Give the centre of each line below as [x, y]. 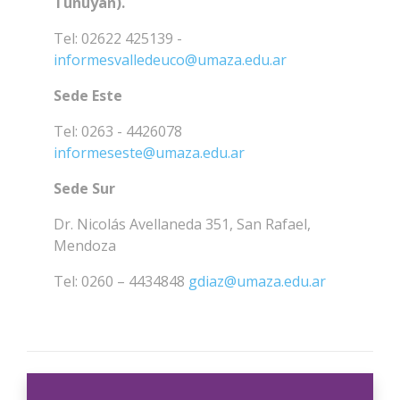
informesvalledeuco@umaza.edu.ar [170, 60]
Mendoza [85, 246]
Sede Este [88, 96]
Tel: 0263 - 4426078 [118, 131]
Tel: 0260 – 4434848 [121, 281]
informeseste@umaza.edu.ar [149, 153]
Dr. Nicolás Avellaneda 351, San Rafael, [182, 224]
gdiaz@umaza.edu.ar [257, 281]
